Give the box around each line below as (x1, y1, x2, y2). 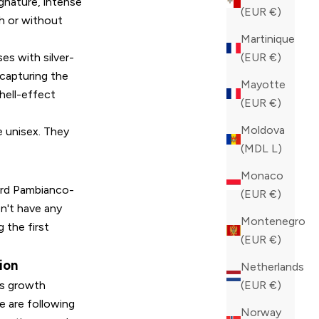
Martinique (241, 31, 295, 46)
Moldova (241, 122, 285, 137)
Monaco (241, 168, 283, 182)
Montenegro (241, 214, 305, 228)
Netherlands (241, 259, 304, 273)
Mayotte (241, 77, 286, 91)
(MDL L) (271, 141, 282, 155)
